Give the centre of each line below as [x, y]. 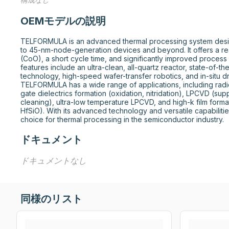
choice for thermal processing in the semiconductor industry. [122, 119]
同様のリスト [51, 199]
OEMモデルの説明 [63, 21]
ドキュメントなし [54, 161]
